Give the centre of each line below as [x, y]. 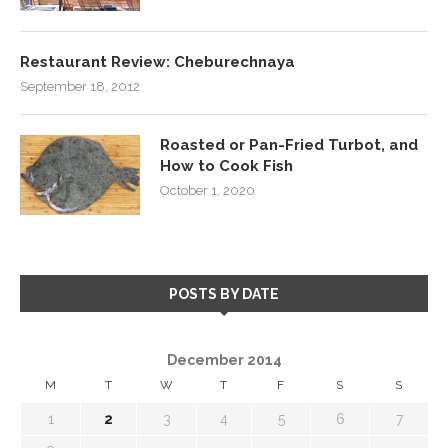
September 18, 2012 [80, 86]
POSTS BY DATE [224, 293]
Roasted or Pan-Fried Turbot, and [289, 144]
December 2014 [224, 359]
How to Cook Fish [226, 165]
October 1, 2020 [207, 190]
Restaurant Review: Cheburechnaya [157, 61]
